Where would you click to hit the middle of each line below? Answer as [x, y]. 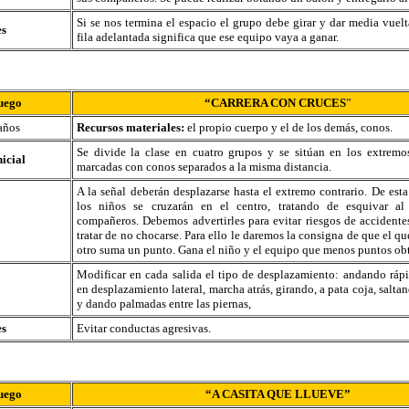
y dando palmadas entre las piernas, [164, 304]
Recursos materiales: [132, 127]
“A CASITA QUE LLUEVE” [278, 394]
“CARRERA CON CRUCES [275, 103]
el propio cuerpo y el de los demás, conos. [290, 127]
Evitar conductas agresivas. [144, 328]
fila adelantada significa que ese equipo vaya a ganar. [208, 37]
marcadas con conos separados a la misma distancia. [204, 167]
